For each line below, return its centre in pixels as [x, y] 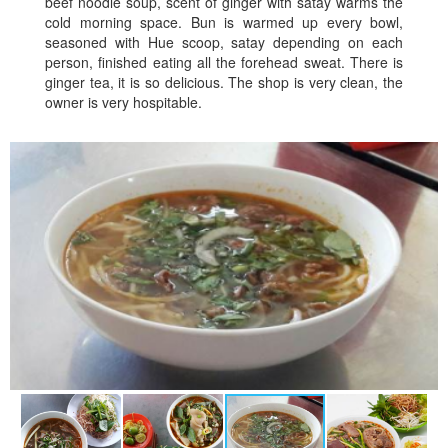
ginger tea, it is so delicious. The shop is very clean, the [224, 82]
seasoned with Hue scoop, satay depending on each [224, 42]
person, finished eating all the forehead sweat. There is [224, 62]
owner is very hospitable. [123, 102]
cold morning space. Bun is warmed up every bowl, [224, 22]
